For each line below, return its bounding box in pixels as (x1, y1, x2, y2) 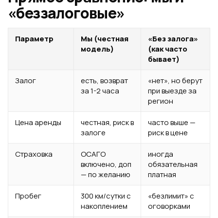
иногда (148, 149, 173, 159)
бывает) (148, 54, 180, 64)
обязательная (148, 159, 198, 169)
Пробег (15, 191, 41, 201)
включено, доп (81, 159, 131, 169)
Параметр (15, 34, 54, 44)
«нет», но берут (148, 75, 202, 86)
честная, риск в (81, 117, 134, 127)
